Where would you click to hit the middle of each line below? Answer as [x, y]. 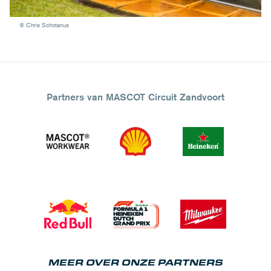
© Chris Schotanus [44, 24]
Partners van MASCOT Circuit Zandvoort [135, 97]
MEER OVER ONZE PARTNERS [135, 262]
